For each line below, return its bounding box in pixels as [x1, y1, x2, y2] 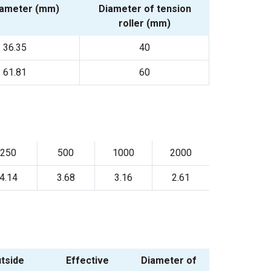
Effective [66, 254, 109, 266]
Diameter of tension [98, 2, 191, 15]
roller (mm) [119, 17, 171, 29]
